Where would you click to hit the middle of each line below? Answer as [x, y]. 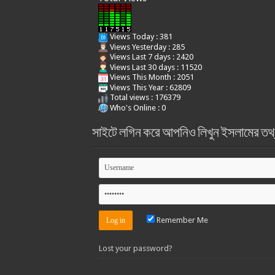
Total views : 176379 [144, 98]
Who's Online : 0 [137, 107]
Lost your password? [135, 249]
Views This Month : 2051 [151, 77]
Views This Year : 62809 [149, 87]
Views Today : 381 [140, 37]
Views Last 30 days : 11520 [155, 67]
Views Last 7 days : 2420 [150, 57]
